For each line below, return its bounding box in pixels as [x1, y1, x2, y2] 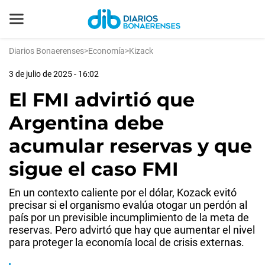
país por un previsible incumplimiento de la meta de [9, 211, 249, 224]
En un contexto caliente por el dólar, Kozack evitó [9, 186, 237, 199]
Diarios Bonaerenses [9, 46, 84, 56]
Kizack [129, 46, 153, 56]
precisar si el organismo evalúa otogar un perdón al [9, 199, 247, 211]
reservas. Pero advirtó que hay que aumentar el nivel [9, 224, 255, 236]
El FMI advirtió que [9, 88, 195, 111]
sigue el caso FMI [9, 157, 179, 180]
